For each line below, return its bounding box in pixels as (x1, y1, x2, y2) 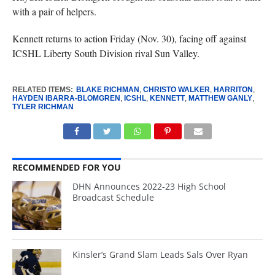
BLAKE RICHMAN (76, 85, 139, 94)
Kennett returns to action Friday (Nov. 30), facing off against (12, 32, 246, 45)
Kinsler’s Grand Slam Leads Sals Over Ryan (72, 249, 249, 260)
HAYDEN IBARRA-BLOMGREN (12, 94, 120, 103)
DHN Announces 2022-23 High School (72, 180, 227, 192)
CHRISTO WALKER (142, 85, 210, 94)
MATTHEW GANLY (188, 94, 252, 103)
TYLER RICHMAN (12, 103, 74, 111)
